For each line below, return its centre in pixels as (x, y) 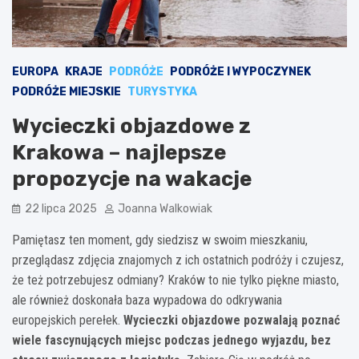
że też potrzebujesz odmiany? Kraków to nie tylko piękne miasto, (175, 280)
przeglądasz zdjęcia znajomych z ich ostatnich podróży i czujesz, (178, 260)
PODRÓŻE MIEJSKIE (67, 91)
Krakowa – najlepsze (119, 152)
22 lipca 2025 (61, 208)
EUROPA (35, 71)
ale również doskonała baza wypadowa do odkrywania (147, 300)
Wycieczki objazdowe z (131, 126)
